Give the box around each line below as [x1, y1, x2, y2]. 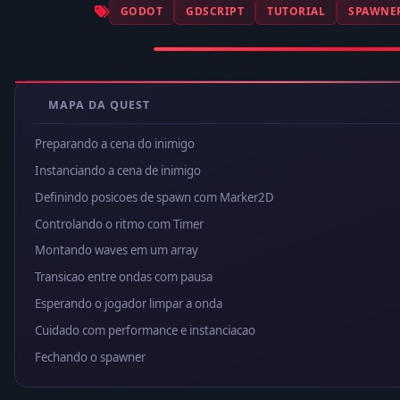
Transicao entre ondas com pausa [35, 269, 212, 286]
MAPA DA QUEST [47, 96, 150, 112]
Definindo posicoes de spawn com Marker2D [35, 188, 274, 205]
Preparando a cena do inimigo [35, 136, 195, 153]
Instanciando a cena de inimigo [35, 162, 201, 179]
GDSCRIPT [186, 3, 245, 19]
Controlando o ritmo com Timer [35, 215, 204, 232]
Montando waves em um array [35, 242, 198, 259]
